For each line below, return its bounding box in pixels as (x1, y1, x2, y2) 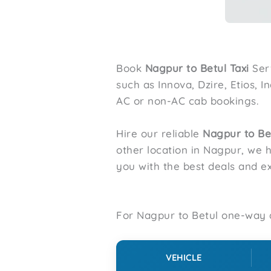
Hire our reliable (116, 127, 203, 140)
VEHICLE (166, 252, 202, 263)
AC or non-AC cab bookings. (116, 94, 258, 107)
